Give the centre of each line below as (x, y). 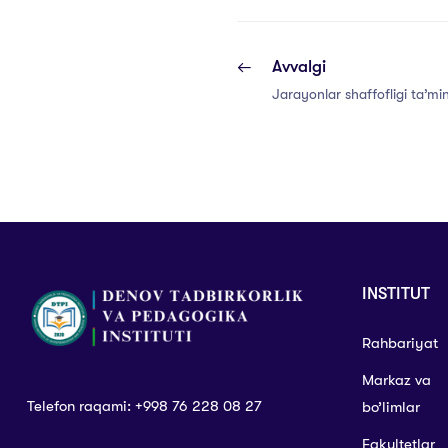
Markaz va (396, 380)
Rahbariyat (399, 343)
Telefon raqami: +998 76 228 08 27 (144, 406)
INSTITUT (395, 294)
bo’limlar (390, 407)
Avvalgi (299, 67)
